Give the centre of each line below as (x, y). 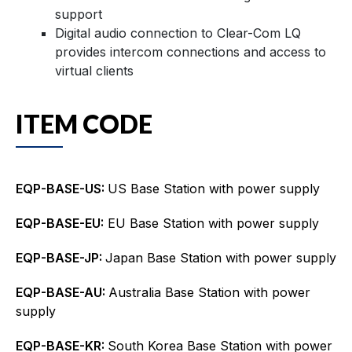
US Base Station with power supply (214, 188)
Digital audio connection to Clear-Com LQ (178, 33)
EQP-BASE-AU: (62, 292)
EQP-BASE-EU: (60, 223)
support (79, 14)
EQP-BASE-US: (62, 188)
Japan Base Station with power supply (221, 257)
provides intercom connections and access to (191, 51)
